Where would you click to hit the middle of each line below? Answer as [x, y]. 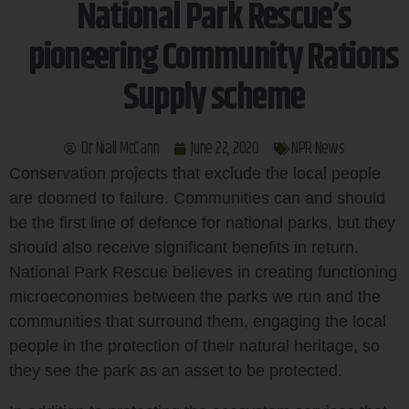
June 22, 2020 [225, 148]
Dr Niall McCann [121, 148]
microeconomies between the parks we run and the [195, 296]
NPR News [318, 148]
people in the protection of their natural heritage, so [194, 346]
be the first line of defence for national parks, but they [202, 222]
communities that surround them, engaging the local [198, 321]
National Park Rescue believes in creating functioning [203, 272]
